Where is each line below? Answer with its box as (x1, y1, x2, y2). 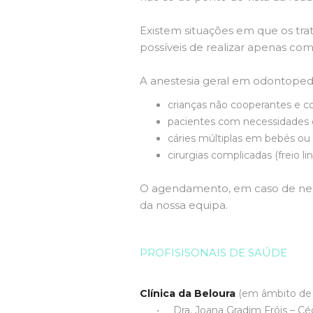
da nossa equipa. (139, 198, 228, 212)
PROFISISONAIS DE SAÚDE (139, 246, 287, 259)
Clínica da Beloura (139, 287, 235, 300)
